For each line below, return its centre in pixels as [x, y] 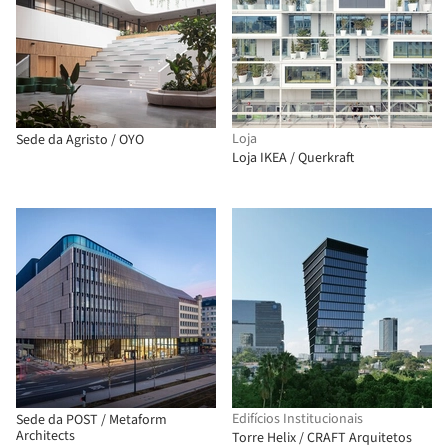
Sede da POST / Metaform [91, 420]
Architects [45, 436]
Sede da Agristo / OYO [80, 140]
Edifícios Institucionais [297, 419]
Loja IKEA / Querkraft [293, 158]
